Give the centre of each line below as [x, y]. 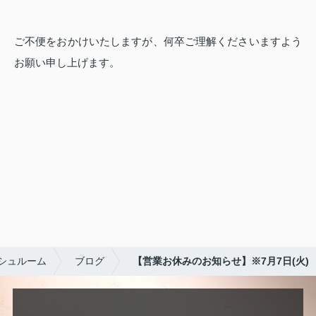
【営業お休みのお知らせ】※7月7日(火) [221, 261]
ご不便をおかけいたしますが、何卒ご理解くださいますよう [158, 42]
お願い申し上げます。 [67, 63]
